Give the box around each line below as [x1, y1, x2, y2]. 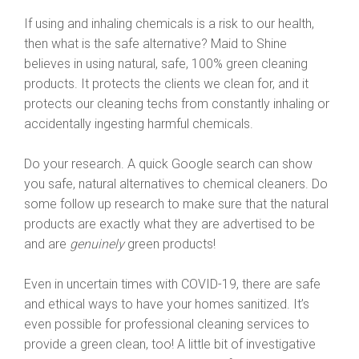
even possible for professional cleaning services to [24, 317, 309, 332]
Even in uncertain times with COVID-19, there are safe [24, 276, 321, 292]
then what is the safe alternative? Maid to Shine [24, 36, 287, 51]
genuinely [70, 236, 127, 252]
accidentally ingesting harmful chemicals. [24, 116, 253, 131]
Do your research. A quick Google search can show [24, 156, 313, 171]
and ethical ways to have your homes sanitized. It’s [24, 296, 309, 312]
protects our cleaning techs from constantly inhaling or [24, 96, 329, 111]
